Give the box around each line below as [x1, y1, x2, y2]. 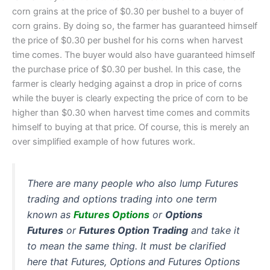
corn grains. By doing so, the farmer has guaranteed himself [12, 20, 257, 31]
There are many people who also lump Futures [27, 177, 238, 190]
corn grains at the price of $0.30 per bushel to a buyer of [12, 5, 243, 17]
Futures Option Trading [79, 224, 188, 237]
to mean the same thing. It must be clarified [27, 240, 226, 253]
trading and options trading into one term [27, 193, 217, 206]
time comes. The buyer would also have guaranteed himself [12, 49, 255, 60]
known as [27, 209, 74, 221]
